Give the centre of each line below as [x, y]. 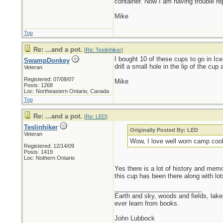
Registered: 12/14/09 [49, 146]
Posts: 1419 [38, 152]
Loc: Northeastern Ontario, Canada [66, 91]
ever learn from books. [147, 203]
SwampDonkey [47, 60]
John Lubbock [134, 218]
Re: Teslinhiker [103, 50]
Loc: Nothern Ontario [49, 158]
